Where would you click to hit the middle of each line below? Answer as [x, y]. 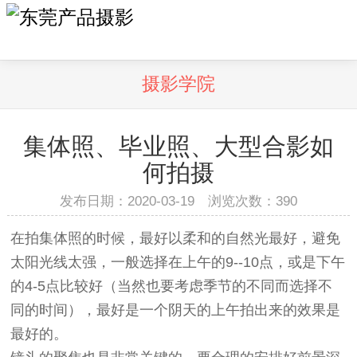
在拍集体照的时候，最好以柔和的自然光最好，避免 [176, 239]
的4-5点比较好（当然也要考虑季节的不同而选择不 [172, 286]
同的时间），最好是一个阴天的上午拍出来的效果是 [176, 310]
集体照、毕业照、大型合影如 [178, 146]
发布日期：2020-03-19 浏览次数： [167, 200]
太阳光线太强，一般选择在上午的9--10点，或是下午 [178, 263]
